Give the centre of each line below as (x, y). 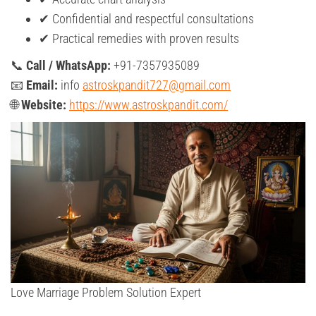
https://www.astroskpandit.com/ (148, 105)
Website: (44, 105)
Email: (42, 85)
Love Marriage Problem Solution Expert (106, 293)
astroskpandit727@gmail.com (157, 85)
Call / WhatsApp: (68, 66)
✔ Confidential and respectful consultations (146, 19)
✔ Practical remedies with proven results (139, 39)
